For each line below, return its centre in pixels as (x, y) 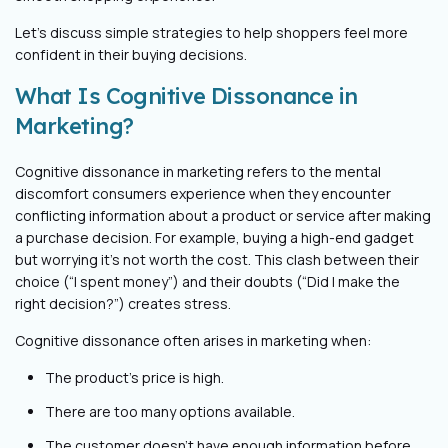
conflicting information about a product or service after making (223, 215)
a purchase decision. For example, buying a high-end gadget (214, 237)
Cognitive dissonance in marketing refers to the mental (198, 171)
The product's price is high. (134, 377)
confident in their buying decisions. (131, 54)
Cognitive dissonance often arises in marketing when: (193, 340)
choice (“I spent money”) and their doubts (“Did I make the (207, 281)
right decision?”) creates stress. (123, 303)
